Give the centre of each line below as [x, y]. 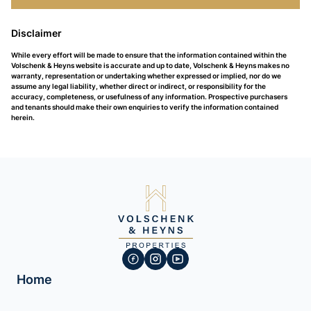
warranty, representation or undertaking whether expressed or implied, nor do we [146, 76]
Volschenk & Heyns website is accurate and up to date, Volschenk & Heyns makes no [150, 65]
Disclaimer [36, 33]
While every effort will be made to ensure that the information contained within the [149, 55]
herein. [23, 117]
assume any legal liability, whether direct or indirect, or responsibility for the [138, 86]
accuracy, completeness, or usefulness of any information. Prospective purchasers [149, 96]
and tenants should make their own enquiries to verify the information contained [145, 107]
